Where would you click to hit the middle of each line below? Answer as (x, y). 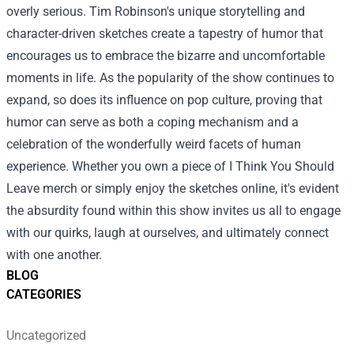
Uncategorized (46, 335)
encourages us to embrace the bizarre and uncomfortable (166, 55)
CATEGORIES (44, 294)
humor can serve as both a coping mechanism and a (153, 122)
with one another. (54, 254)
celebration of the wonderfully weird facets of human (154, 144)
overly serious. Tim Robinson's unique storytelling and (156, 11)
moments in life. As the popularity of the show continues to (170, 77)
